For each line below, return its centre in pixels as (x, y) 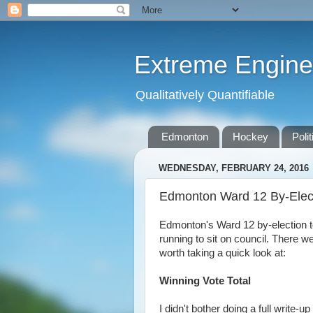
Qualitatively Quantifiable (205, 95)
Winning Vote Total (205, 281)
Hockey (250, 137)
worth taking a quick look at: (223, 253)
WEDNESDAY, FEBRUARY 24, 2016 (234, 168)
